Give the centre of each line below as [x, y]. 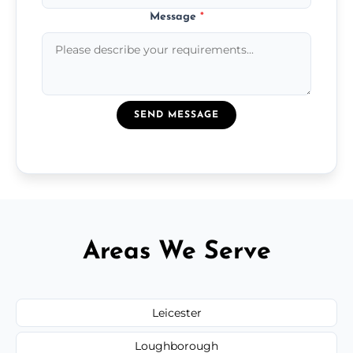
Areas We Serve [176, 252]
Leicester [176, 312]
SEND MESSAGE [176, 115]
